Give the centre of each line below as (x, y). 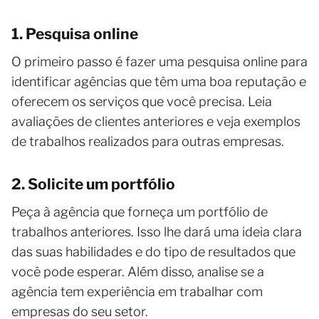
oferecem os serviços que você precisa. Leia (142, 101)
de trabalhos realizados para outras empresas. (148, 141)
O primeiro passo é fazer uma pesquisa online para (159, 61)
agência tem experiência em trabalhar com (137, 291)
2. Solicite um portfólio (93, 184)
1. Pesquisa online (75, 33)
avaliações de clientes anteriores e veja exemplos (156, 121)
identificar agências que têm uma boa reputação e (159, 81)
